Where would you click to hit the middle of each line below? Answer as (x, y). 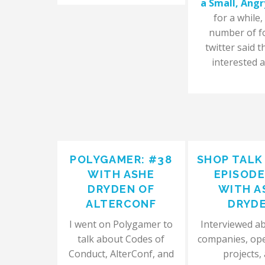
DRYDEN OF (121, 189)
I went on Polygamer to (121, 224)
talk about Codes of (121, 239)
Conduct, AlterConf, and (121, 254)
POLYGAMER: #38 (121, 159)
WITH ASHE (121, 174)
